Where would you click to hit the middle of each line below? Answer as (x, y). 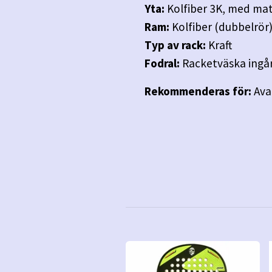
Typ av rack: (176, 45)
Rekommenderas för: (198, 91)
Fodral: (163, 63)
